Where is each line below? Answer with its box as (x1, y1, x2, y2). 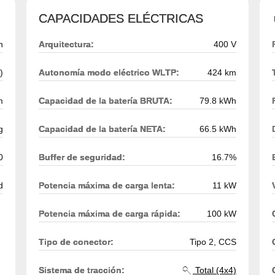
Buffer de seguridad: (39, 152, 125, 162)
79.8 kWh (199, 95, 236, 106)
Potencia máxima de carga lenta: (39, 180, 175, 190)
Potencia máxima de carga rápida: (39, 208, 180, 219)
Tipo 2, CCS (190, 236, 236, 247)
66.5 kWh (199, 123, 236, 134)
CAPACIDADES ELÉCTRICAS (39, 11, 203, 25)
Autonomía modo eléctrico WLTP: (39, 67, 179, 77)
